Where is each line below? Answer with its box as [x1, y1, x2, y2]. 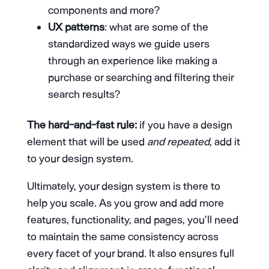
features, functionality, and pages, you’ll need [26, 213, 238, 226]
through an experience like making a [47, 53, 217, 67]
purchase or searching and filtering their [47, 70, 234, 84]
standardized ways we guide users [47, 37, 210, 50]
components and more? [47, 3, 160, 17]
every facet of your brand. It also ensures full [26, 246, 234, 260]
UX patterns [47, 20, 104, 34]
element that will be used [26, 134, 147, 148]
